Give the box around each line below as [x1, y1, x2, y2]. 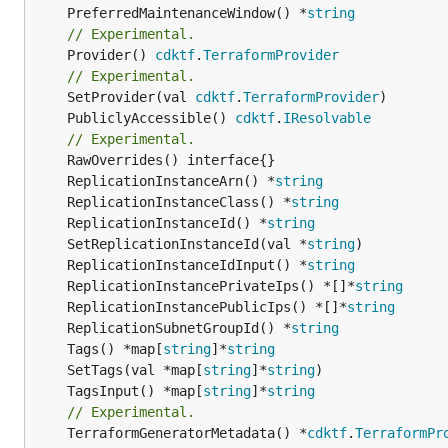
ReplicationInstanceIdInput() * [67, 256, 307, 273]
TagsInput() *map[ [67, 382, 203, 399]
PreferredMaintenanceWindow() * [67, 4, 307, 21]
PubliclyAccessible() [67, 109, 235, 126]
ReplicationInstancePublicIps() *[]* [67, 298, 347, 315]
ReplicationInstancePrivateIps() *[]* [67, 277, 355, 294]
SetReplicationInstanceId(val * [67, 235, 307, 252]
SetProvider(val [67, 88, 195, 105]
